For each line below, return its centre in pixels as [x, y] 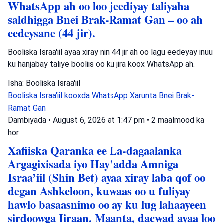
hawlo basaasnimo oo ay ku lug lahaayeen [107, 204]
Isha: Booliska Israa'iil [44, 83]
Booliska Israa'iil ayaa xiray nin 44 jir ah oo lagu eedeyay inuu [110, 52]
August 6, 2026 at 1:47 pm [100, 120]
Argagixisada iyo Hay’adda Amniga [93, 164]
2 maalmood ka [178, 120]
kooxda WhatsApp [97, 95]
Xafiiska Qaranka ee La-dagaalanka [95, 150]
